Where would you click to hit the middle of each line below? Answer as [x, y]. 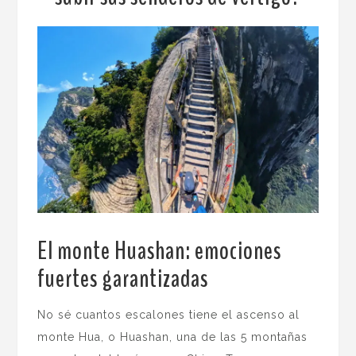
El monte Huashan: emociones [160, 251]
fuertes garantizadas [123, 279]
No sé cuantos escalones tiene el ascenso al [169, 315]
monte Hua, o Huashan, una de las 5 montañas [173, 337]
